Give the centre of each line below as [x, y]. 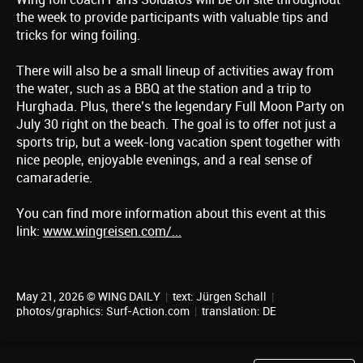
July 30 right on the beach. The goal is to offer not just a [176, 125]
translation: [231, 312]
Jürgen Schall [231, 297]
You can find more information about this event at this [171, 214]
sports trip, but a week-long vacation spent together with [178, 143]
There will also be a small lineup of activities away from [175, 71]
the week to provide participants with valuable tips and [172, 18]
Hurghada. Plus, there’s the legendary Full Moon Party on [180, 107]
